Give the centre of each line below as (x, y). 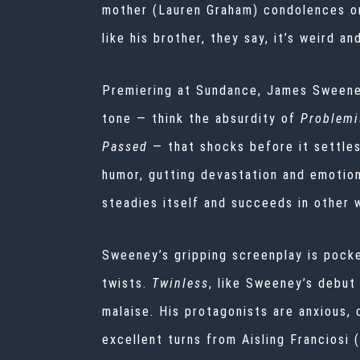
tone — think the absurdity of (199, 119)
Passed (125, 147)
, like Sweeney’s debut (282, 284)
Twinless (180, 284)
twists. (125, 284)
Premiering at (147, 91)
